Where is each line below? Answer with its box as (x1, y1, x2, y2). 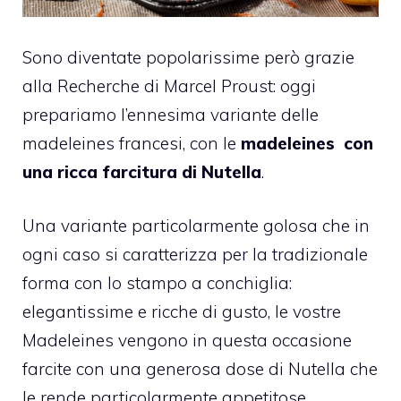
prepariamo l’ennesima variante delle (22, 103, 319, 125)
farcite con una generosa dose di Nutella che (22, 358, 378, 380)
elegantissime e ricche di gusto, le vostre (22, 301, 341, 323)
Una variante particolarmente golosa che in (22, 215, 370, 237)
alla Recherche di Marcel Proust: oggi (22, 74, 316, 97)
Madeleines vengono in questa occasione (22, 329, 352, 352)
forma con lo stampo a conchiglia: (22, 272, 292, 294)
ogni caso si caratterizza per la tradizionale (22, 243, 368, 266)
